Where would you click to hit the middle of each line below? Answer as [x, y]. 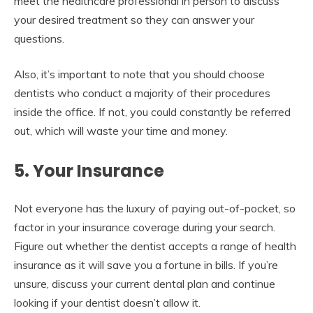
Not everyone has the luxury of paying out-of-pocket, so [155, 208]
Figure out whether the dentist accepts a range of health [155, 246]
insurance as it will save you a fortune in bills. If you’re [146, 264]
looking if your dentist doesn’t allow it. [107, 302]
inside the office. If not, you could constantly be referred [152, 111]
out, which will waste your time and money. [121, 130]
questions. [39, 38]
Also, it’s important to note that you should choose [139, 74]
